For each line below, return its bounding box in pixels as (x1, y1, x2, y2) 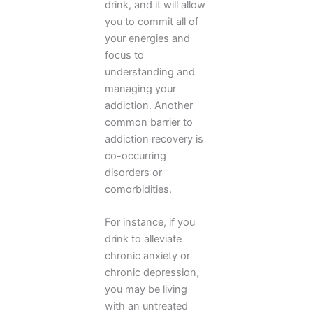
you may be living (105, 283, 187, 296)
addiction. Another (105, 99, 193, 112)
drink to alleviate (105, 233, 182, 246)
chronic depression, (105, 266, 199, 279)
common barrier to (105, 115, 193, 129)
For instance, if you (105, 216, 195, 229)
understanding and (105, 65, 195, 78)
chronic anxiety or (105, 249, 190, 263)
